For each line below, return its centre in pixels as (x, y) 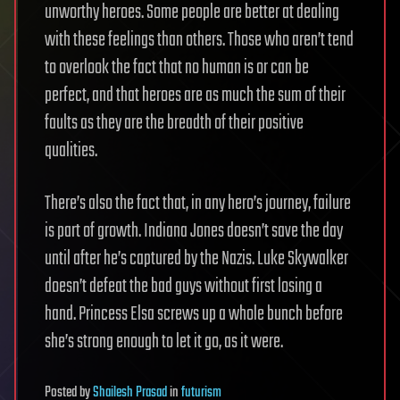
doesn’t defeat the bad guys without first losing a (183, 287)
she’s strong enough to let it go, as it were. (164, 342)
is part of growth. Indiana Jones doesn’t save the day (194, 232)
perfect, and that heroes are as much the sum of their (195, 96)
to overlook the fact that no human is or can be (177, 68)
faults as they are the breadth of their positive (174, 124)
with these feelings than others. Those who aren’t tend (199, 41)
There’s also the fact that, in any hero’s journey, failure (198, 204)
